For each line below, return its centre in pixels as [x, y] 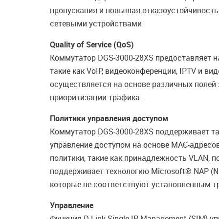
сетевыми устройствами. [97, 23]
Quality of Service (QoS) [92, 44]
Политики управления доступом [109, 118]
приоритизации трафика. [96, 97]
